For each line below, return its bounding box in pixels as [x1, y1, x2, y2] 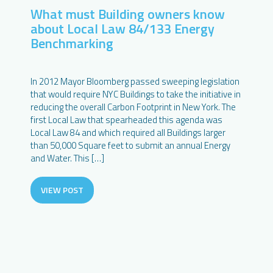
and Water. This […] [30, 151, 104, 165]
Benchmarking [30, 32, 113, 54]
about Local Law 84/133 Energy [30, 18, 214, 39]
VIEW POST [41, 183, 83, 196]
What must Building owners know [30, 3, 225, 24]
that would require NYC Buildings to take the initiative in [30, 87, 241, 101]
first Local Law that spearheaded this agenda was [30, 112, 222, 127]
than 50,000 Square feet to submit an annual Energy [30, 138, 230, 152]
